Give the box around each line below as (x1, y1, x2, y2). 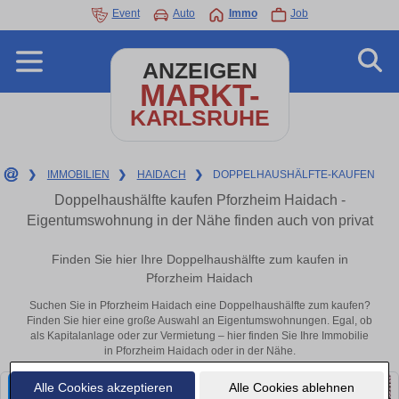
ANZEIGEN (142, 59, 257, 83)
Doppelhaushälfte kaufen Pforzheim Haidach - (53, 192, 346, 208)
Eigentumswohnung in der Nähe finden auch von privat (26, 213, 373, 228)
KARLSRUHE (129, 106, 270, 130)
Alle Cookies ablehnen (228, 379, 354, 395)
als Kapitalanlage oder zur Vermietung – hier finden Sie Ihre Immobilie (30, 330, 369, 343)
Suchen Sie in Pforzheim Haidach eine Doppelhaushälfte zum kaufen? (28, 299, 370, 313)
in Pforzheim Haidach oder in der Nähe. (103, 345, 296, 358)
